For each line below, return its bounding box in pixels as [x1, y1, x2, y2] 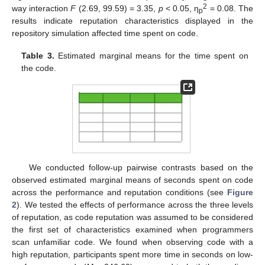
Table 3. [21, 51, 54, 61]
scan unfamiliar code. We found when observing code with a [12, 237, 253, 247]
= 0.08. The [207, 3, 254, 13]
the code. [21, 63, 57, 73]
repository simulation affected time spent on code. [12, 28, 198, 38]
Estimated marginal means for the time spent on [54, 51, 248, 61]
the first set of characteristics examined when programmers [12, 224, 253, 234]
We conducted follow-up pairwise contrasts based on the [28, 162, 253, 172]
